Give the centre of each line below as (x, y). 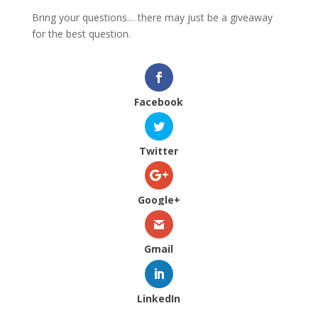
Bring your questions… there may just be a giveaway (152, 17)
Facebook (159, 102)
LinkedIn (159, 298)
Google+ (159, 200)
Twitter (159, 151)
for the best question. (81, 34)
